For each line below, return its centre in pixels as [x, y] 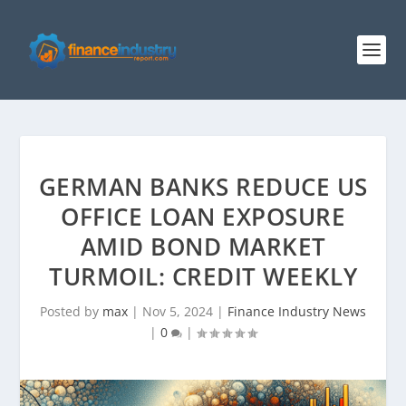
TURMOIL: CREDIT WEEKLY [203, 276]
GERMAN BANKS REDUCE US [203, 187]
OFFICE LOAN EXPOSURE [203, 217]
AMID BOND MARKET [203, 246]
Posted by [71, 311]
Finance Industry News [297, 311]
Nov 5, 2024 [178, 311]
